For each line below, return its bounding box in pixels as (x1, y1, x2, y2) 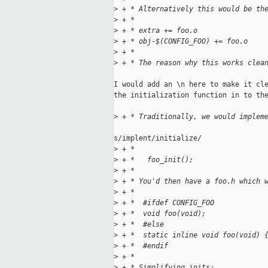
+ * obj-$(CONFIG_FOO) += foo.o (118, 37, 248, 46)
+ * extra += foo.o (118, 26, 197, 35)
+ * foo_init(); (118, 156, 193, 165)
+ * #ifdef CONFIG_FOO (118, 199, 214, 208)
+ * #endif (118, 242, 168, 251)
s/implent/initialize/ (114, 134, 202, 143)
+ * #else (118, 220, 164, 229)
